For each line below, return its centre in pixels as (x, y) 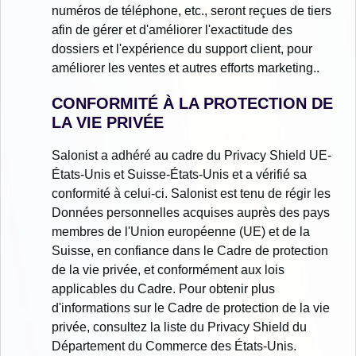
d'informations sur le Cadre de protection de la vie (191, 308)
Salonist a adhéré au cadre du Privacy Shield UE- (192, 156)
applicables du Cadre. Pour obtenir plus (163, 289)
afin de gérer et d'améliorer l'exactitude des (172, 30)
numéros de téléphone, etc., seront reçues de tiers (192, 11)
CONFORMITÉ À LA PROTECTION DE (192, 104)
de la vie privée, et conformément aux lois (168, 270)
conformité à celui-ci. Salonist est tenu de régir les (191, 194)
